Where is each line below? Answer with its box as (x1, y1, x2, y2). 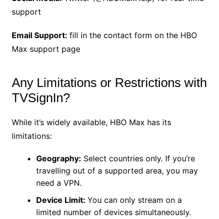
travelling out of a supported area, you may (36, 166, 198, 176)
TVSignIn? (11, 90, 70, 106)
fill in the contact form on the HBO (69, 30, 197, 41)
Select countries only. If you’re (81, 153, 195, 164)
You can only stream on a (87, 195, 182, 205)
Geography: (36, 153, 81, 164)
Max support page (11, 44, 83, 54)
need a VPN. (36, 178, 82, 188)
